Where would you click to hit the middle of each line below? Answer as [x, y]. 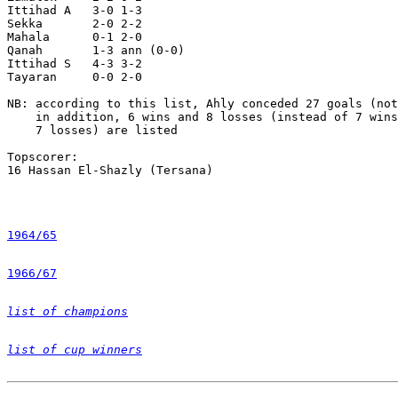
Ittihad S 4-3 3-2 [75, 63]
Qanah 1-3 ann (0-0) [96, 50]
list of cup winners [75, 349]
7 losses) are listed [92, 130]
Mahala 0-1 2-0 [75, 36]
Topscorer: [43, 156]
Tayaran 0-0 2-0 [75, 76]
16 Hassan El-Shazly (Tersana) [110, 170]
